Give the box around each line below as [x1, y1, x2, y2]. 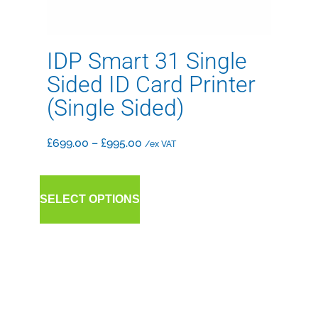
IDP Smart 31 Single [47, 48, 247, 75]
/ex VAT [145, 139, 176, 149]
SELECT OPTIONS [40, 192, 140, 205]
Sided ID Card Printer [47, 71, 256, 98]
